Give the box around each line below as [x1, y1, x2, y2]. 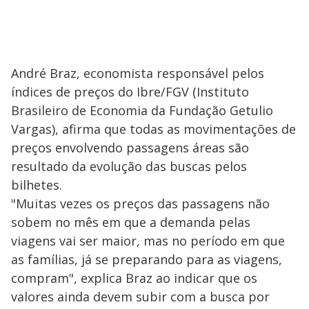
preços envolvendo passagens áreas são [11, 139, 249, 157]
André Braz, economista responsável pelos [11, 65, 264, 82]
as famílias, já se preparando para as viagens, [11, 251, 282, 268]
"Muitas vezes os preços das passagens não [11, 195, 270, 212]
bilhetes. [11, 177, 62, 194]
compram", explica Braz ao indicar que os [11, 270, 257, 287]
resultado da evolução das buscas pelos [11, 158, 247, 175]
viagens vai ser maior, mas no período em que [11, 232, 285, 250]
